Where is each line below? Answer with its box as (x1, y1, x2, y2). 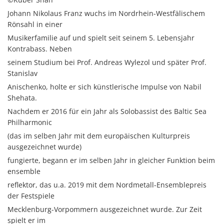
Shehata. (7, 92, 37, 102)
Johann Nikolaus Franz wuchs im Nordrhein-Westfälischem (7, 8, 205, 18)
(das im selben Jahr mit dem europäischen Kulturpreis (7, 130, 190, 140)
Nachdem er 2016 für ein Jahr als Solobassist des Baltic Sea (7, 106, 206, 116)
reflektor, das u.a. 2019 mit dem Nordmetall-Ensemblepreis (7, 179, 206, 189)
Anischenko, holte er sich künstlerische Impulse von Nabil (7, 81, 201, 91)
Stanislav (7, 68, 37, 78)
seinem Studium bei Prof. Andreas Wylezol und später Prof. (7, 57, 206, 67)
